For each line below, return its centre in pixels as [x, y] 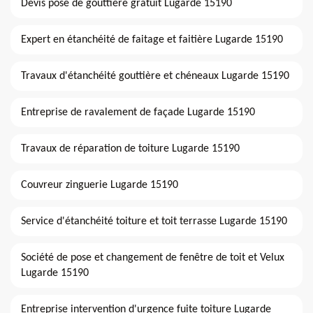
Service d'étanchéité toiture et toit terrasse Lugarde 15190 [154, 222]
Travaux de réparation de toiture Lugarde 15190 [130, 149]
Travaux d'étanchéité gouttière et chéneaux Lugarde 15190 [155, 77]
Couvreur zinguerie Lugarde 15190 [100, 185]
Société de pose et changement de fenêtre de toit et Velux [153, 258]
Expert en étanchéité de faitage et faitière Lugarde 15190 [152, 40]
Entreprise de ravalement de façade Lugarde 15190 [138, 113]
